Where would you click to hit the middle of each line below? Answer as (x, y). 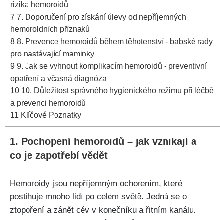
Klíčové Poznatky (50, 115)
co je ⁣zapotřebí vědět (59, 155)
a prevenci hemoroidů (48, 103)
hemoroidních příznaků (50, 29)
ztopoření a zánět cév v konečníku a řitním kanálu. (103, 210)
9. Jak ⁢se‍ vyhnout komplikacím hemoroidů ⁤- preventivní (111, 66)
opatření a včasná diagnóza (58, 78)
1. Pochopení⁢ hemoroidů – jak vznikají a (103, 142)
